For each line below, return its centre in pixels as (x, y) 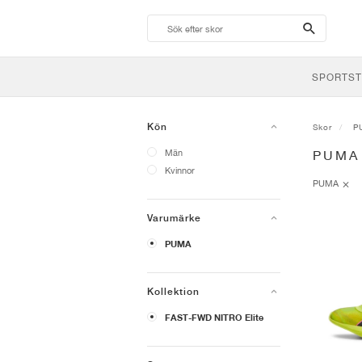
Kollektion (173, 292)
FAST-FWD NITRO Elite (214, 318)
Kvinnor (180, 170)
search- (328, 27)
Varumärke (174, 218)
